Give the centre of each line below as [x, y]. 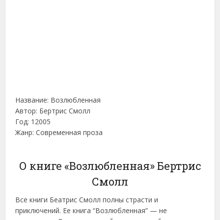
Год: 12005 [33, 122]
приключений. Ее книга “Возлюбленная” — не [91, 211]
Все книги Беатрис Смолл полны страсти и [87, 200]
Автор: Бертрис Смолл [53, 111]
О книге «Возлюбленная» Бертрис [110, 166]
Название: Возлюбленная [58, 100]
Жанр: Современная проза [59, 133]
